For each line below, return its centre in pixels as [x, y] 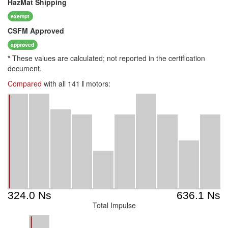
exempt [20, 16]
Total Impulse [114, 205]
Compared [25, 83]
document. [25, 68]
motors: [97, 83]
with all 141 [62, 83]
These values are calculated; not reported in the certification [108, 58]
